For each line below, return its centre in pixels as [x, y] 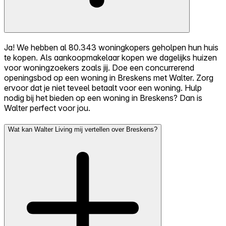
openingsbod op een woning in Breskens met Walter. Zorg [109, 78]
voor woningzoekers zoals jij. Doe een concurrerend [99, 68]
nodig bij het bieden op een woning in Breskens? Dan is [103, 98]
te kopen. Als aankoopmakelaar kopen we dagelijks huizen [110, 58]
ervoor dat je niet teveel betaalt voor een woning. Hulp [103, 88]
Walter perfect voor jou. [47, 108]
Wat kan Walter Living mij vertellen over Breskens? [83, 129]
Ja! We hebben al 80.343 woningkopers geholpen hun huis [111, 48]
